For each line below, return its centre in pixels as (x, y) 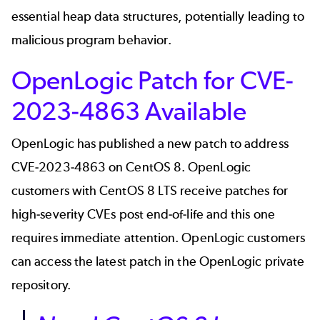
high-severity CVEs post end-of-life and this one (143, 214)
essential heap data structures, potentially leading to (158, 16)
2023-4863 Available (129, 111)
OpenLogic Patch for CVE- (152, 80)
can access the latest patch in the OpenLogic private (158, 261)
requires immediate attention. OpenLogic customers (158, 237)
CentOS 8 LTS (139, 190)
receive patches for (232, 190)
